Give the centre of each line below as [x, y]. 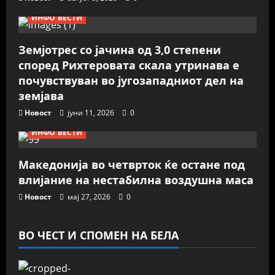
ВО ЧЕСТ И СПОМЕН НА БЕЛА [99, 235]
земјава [41, 96]
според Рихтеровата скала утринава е [129, 65]
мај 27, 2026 [89, 197]
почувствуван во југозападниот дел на [131, 80]
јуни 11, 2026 [91, 113]
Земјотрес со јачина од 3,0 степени [120, 50]
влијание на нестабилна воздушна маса [136, 180]
